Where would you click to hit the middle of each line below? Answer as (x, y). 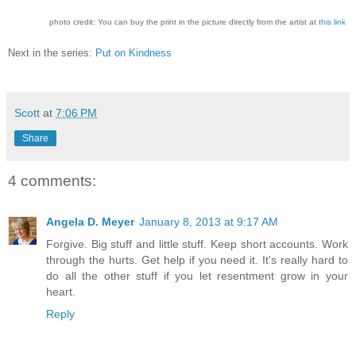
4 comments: (52, 181)
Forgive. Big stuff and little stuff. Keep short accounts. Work (197, 244)
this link (332, 21)
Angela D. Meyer (90, 222)
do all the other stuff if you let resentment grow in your (197, 276)
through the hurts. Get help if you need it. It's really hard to (197, 260)
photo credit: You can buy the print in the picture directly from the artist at (184, 21)
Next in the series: (52, 52)
